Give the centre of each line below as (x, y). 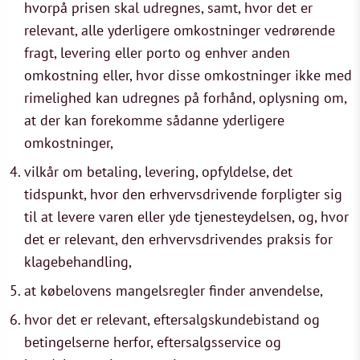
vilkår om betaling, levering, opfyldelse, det (158, 172)
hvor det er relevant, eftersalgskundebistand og (172, 319)
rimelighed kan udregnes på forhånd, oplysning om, (185, 98)
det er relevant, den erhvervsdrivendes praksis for (178, 239)
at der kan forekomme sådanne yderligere (154, 120)
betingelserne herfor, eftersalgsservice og (153, 342)
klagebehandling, (78, 262)
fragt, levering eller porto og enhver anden (157, 53)
